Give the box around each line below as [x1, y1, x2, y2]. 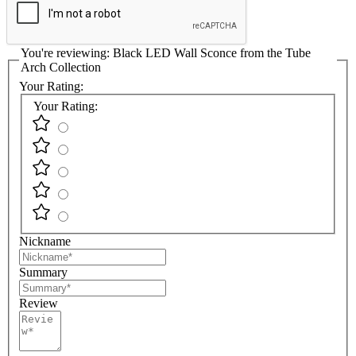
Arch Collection [21, 60, 101, 75]
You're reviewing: [21, 46, 113, 60]
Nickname [19, 234, 71, 249]
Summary [19, 265, 68, 280]
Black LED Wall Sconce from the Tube [113, 46, 311, 60]
